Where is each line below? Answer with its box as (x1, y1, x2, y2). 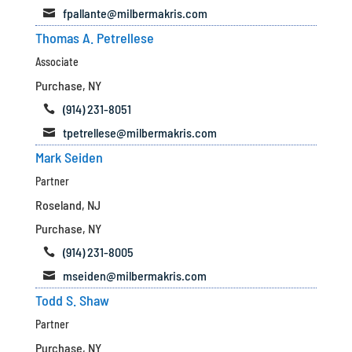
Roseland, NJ (35, 197, 101, 212)
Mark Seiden (35, 148, 103, 166)
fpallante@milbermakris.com (62, 5, 207, 20)
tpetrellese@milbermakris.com (62, 125, 217, 140)
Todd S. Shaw (35, 291, 109, 309)
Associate (35, 55, 79, 68)
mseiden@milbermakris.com (62, 268, 207, 283)
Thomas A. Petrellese (35, 29, 154, 46)
